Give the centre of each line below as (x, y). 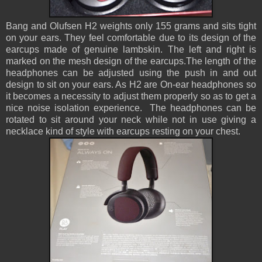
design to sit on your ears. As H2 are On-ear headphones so (131, 85)
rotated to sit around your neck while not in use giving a (131, 120)
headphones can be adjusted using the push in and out (131, 73)
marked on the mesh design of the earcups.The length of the (131, 61)
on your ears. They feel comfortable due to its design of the (131, 38)
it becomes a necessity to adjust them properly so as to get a (131, 96)
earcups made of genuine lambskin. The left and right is (131, 50)
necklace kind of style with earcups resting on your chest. (124, 132)
